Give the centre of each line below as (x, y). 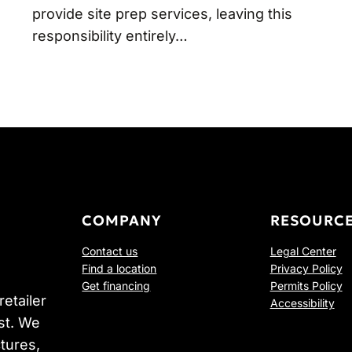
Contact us (110, 251)
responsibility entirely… (110, 36)
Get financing (116, 286)
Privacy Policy (306, 269)
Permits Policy (306, 286)
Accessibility (302, 303)
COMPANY (122, 221)
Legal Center (303, 251)
